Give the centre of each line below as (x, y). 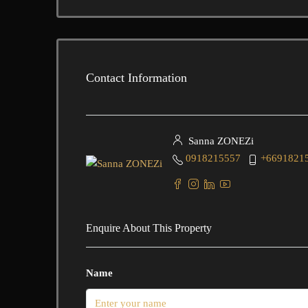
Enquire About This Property (149, 228)
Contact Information (136, 77)
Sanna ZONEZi (220, 141)
